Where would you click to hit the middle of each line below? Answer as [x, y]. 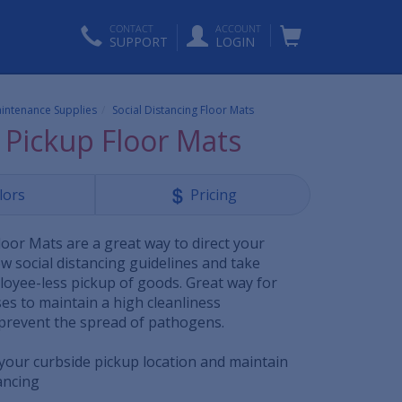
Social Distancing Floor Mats [184, 109]
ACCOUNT [238, 28]
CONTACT [131, 28]
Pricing [213, 194]
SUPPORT [139, 42]
